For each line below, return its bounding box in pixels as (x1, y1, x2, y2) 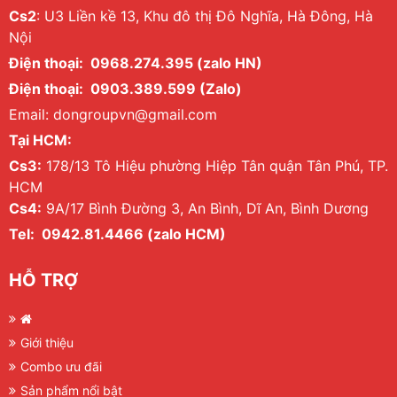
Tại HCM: (9, 131, 72, 150)
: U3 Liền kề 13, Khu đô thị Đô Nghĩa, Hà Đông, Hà (36, 7, 373, 26)
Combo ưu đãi (20, 359, 102, 375)
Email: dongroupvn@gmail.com (9, 105, 217, 124)
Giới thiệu (20, 335, 74, 351)
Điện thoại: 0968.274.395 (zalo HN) (9, 54, 262, 73)
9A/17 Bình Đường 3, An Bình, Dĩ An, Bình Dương (42, 199, 369, 218)
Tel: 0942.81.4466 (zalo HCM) (9, 225, 226, 244)
